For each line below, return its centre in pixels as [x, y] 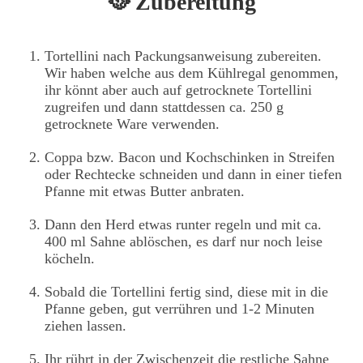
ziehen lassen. [85, 326]
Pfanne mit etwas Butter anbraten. [145, 192]
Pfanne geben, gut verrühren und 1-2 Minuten [179, 309]
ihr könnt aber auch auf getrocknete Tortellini [178, 90]
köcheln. [70, 259]
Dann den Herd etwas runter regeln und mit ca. [183, 225]
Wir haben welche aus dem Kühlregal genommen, [192, 73]
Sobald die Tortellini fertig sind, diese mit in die [186, 292]
